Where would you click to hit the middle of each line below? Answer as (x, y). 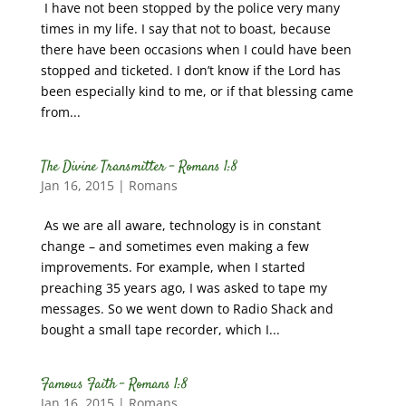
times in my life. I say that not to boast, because (185, 29)
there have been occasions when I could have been (196, 49)
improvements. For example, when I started (173, 267)
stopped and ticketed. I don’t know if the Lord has (190, 70)
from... (60, 112)
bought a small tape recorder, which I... (160, 329)
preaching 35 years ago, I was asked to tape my (184, 288)
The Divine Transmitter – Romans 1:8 (139, 167)
